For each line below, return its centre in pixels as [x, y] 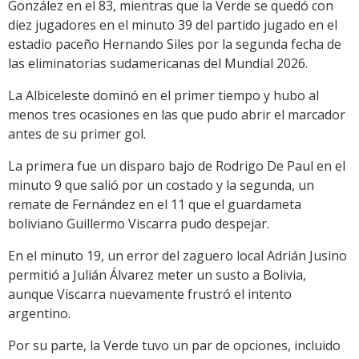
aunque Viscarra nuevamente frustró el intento [150, 294]
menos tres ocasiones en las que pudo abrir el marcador [177, 115]
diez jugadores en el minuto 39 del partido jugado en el [173, 25]
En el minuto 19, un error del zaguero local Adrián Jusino [177, 256]
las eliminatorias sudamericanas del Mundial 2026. [158, 64]
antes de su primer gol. [77, 134]
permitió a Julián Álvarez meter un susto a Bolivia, [157, 275]
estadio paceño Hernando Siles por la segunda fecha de [175, 44]
